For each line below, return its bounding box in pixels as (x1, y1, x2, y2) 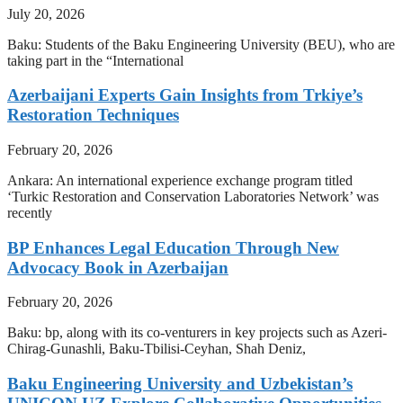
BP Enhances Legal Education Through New (7, 237, 339, 257)
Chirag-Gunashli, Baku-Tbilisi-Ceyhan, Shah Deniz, (7, 341, 306, 357)
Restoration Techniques (7, 105, 179, 125)
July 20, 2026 (7, 5, 85, 22)
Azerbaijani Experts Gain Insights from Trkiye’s (7, 85, 363, 105)
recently (7, 204, 52, 220)
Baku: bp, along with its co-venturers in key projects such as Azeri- (7, 325, 387, 341)
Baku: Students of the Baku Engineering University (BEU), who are (7, 36, 395, 52)
